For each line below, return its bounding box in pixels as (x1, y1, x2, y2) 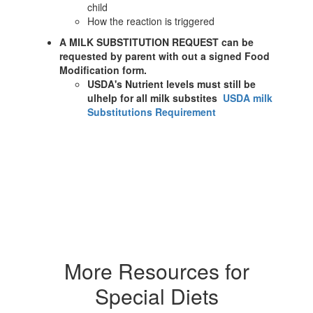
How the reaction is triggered (87, 14, 214, 28)
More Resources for (64, 256, 249, 286)
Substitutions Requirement (87, 105, 216, 119)
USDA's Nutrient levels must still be (87, 77, 256, 91)
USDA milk (223, 91, 272, 105)
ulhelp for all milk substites (87, 91, 223, 105)
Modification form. (59, 63, 147, 77)
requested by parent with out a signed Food (59, 49, 270, 63)
